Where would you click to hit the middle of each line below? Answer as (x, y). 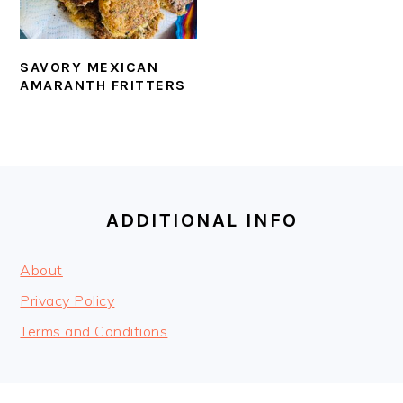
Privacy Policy (67, 300)
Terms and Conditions (94, 331)
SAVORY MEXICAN (90, 67)
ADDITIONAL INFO (201, 220)
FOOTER (70, 197)
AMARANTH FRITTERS (103, 85)
